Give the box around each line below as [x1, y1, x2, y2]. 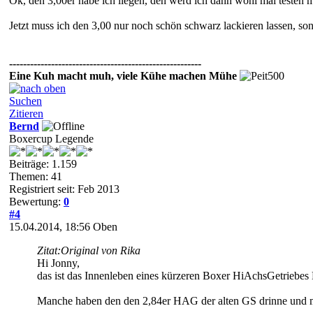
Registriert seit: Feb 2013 [9, 182, 119, 195]
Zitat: [37, 244, 61, 256]
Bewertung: [9, 195, 64, 208]
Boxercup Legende [9, 132, 94, 145]
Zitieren [9, 107, 43, 119]
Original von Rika [61, 244, 140, 256]
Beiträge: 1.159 [9, 157, 77, 170]
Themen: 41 [9, 170, 62, 182]
